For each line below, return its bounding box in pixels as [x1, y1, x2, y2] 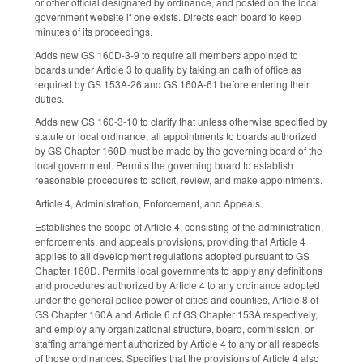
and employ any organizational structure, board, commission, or [35, 321, 314, 335]
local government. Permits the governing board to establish [35, 158, 293, 173]
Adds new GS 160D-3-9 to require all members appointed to [35, 47, 298, 62]
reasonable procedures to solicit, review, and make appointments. [35, 173, 322, 187]
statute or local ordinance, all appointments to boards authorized [35, 129, 317, 143]
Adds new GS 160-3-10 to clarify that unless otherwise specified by [35, 114, 327, 129]
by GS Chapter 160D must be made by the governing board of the [35, 143, 322, 158]
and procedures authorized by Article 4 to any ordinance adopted [35, 277, 320, 292]
